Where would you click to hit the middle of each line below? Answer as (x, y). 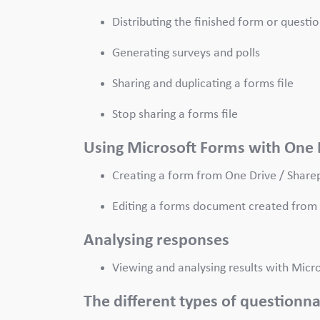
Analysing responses (158, 240)
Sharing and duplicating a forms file (204, 84)
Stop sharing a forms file (175, 114)
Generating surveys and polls (187, 53)
